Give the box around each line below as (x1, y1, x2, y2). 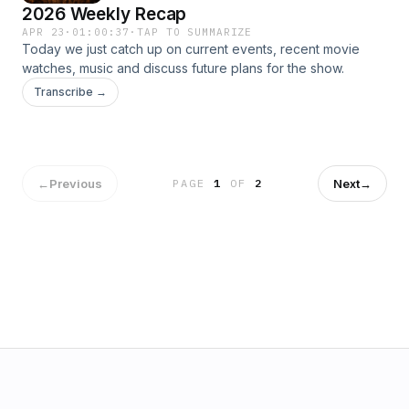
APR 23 (22, 26, 66, 38)
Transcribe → (34, 85, 107, 99)
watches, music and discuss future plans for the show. (22, 60, 344, 76)
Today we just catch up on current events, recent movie (22, 41, 360, 57)
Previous (49, 175, 102, 191)
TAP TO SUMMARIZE (137, 26, 253, 38)
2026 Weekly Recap (22, 4, 187, 25)
